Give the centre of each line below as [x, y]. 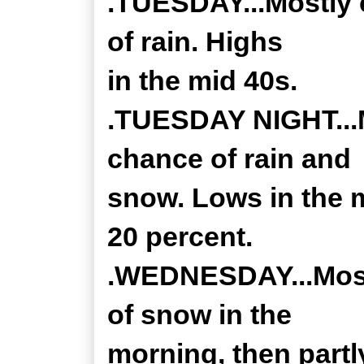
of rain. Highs [195, 41]
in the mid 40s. [202, 80]
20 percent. [180, 236]
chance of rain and [229, 158]
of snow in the [199, 314]
